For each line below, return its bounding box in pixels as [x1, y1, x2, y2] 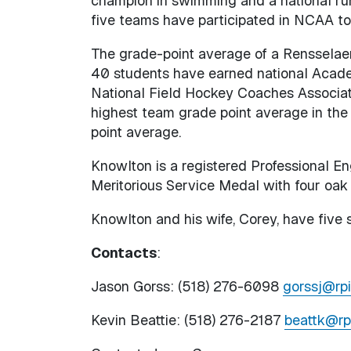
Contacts [90, 243, 157, 262]
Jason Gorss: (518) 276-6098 [90, 277, 283, 295]
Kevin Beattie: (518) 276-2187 [90, 310, 284, 329]
